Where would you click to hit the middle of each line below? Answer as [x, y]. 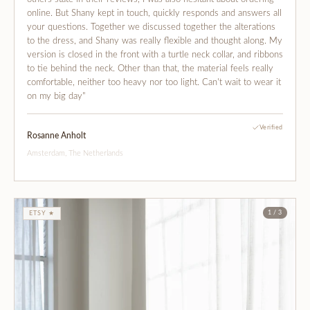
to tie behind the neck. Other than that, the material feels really [150, 69]
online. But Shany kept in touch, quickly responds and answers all [154, 13]
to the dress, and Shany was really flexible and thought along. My [155, 41]
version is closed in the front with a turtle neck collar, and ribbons [155, 55]
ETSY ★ [42, 213]
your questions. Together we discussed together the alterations [151, 27]
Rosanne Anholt [56, 135]
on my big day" [56, 96]
